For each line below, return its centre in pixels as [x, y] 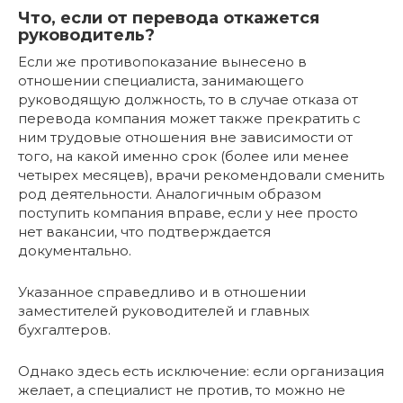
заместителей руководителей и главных [164, 311]
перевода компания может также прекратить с [189, 119]
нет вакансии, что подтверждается [144, 232]
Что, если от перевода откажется [169, 18]
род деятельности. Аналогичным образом [170, 194]
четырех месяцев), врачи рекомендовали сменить [201, 175]
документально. [75, 251]
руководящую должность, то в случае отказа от [188, 100]
